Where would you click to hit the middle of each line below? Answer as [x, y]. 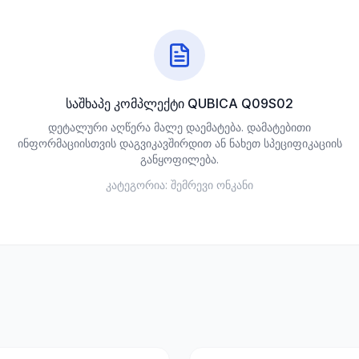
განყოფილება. [179, 159]
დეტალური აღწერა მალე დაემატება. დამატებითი [179, 127]
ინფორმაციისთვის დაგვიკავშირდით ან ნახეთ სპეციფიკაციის [179, 143]
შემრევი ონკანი [212, 185]
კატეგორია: [137, 185]
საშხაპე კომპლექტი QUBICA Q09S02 [179, 103]
